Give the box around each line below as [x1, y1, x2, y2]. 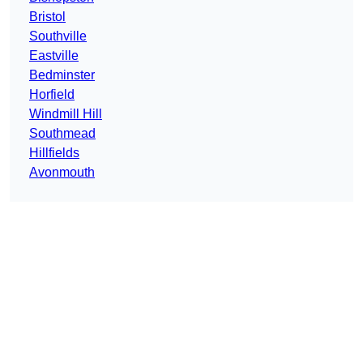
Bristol [29, 10, 66, 24]
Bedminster [29, 68, 95, 83]
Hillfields [29, 146, 79, 160]
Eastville [29, 49, 79, 63]
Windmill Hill [29, 107, 102, 122]
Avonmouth [29, 165, 95, 180]
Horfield [29, 88, 75, 102]
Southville [29, 29, 87, 44]
